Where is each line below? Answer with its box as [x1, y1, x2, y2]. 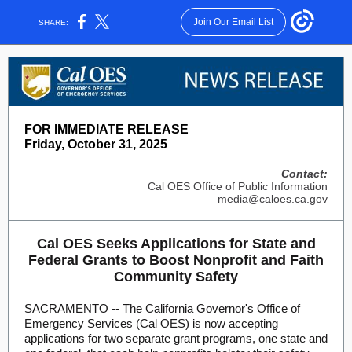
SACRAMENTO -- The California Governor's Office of [24, 302, 300, 315]
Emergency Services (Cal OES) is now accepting [24, 317, 278, 330]
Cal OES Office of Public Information [145, 180, 328, 192]
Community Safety [114, 269, 238, 284]
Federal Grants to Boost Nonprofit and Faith [28, 252, 324, 268]
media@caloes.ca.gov [214, 192, 328, 205]
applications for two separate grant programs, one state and [24, 332, 328, 345]
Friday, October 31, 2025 [24, 137, 167, 151]
